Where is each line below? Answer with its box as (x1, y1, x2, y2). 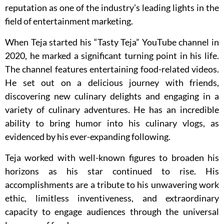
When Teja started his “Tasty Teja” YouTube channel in (5, 36, 219, 48)
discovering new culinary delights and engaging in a (5, 90, 219, 102)
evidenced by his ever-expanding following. (5, 131, 170, 142)
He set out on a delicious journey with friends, (5, 77, 219, 88)
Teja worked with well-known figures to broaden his (5, 152, 219, 163)
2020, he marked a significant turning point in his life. (5, 50, 219, 61)
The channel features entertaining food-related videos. (5, 63, 219, 75)
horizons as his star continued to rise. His (5, 165, 219, 177)
